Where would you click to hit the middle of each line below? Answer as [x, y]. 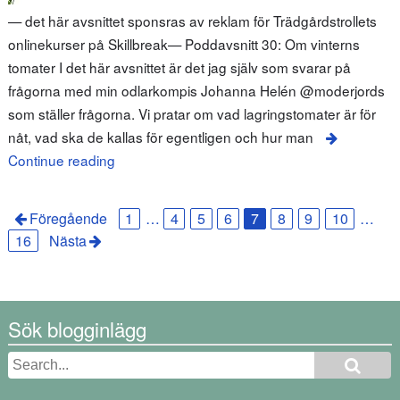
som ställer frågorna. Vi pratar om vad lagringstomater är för [192, 113]
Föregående [69, 219]
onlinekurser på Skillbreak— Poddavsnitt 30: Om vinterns [183, 43]
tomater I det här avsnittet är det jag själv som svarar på [179, 67]
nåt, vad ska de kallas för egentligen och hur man [160, 136]
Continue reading [61, 159]
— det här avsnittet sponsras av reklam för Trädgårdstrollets [192, 20]
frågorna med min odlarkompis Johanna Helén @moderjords [196, 90]
